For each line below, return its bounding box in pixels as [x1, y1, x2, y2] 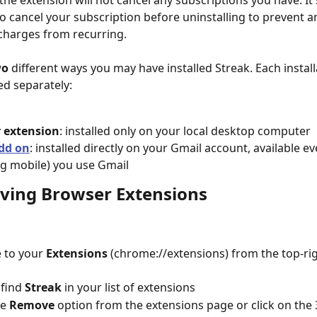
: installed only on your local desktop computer [59, 122, 311, 139]
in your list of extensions [62, 279, 195, 296]
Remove [9, 296, 54, 313]
